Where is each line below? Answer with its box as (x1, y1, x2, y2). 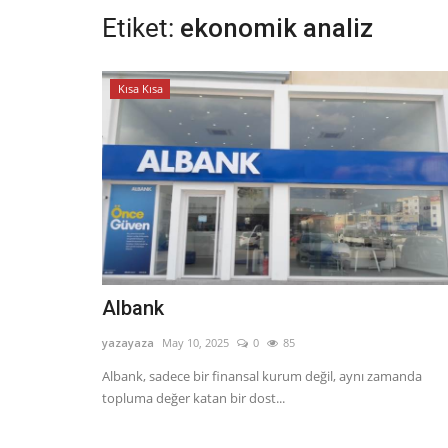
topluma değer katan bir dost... (102, 389, 285, 408)
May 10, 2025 (162, 335, 229, 351)
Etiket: (102, 13, 174, 43)
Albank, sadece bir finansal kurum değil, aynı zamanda (102, 367, 422, 386)
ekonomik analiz (180, 13, 373, 43)
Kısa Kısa (117, 81, 163, 96)
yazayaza (102, 335, 154, 351)
